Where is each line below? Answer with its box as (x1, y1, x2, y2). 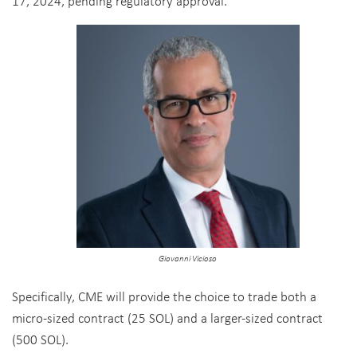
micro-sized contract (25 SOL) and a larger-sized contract (12, 308, 323, 327)
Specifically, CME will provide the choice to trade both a (12, 287, 316, 305)
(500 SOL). (12, 330, 69, 348)
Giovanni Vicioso (159, 253, 218, 264)
